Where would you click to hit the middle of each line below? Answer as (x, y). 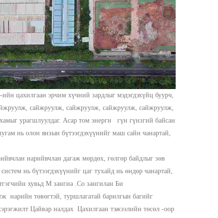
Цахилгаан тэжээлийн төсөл (119, 209)
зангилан (101, 184)
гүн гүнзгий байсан (146, 120)
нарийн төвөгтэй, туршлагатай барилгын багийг (82, 196)
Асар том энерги (89, 120)
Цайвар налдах (54, 209)
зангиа (64, 184)
